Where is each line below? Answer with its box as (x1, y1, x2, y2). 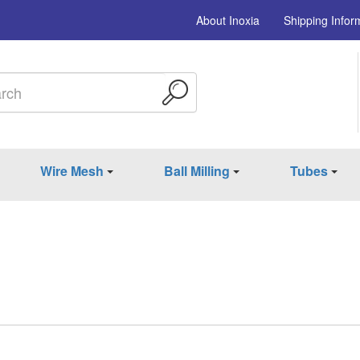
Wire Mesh (40, 161, 104, 180)
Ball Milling (163, 161, 230, 180)
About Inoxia (196, 12, 260, 28)
